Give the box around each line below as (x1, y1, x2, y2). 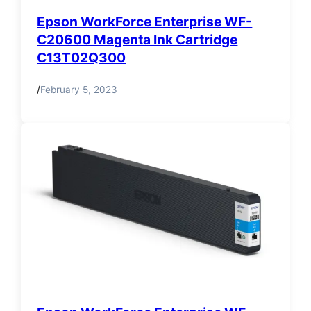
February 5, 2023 (40, 84, 118, 96)
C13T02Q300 (37, 49, 126, 66)
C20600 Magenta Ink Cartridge (37, 31, 238, 48)
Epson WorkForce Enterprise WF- (37, 12, 253, 30)
